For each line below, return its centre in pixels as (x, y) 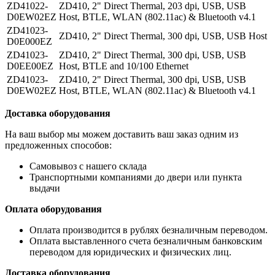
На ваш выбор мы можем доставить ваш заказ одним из (122, 134)
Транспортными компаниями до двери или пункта (136, 177)
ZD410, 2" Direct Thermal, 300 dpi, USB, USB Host (163, 36)
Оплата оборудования (53, 209)
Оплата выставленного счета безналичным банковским (146, 241)
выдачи (45, 188)
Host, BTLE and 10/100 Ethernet (124, 66)
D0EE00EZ (30, 66)
